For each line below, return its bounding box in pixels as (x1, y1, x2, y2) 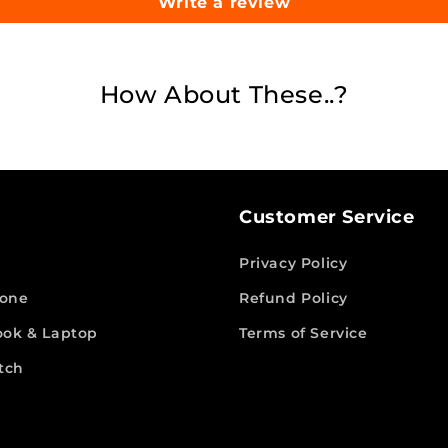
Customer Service (239, 206, 415, 228)
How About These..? (99, 80, 349, 109)
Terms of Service (239, 324, 368, 342)
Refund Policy (239, 289, 348, 307)
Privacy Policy (239, 254, 348, 272)
